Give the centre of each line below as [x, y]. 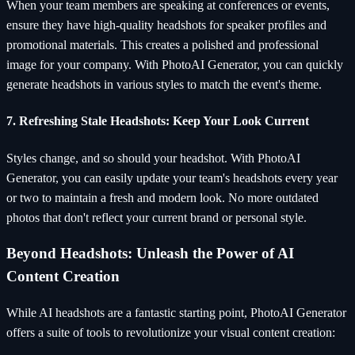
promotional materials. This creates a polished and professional [162, 45]
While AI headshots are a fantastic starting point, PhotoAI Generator [176, 313]
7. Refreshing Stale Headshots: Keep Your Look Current [158, 121]
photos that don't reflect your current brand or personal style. [157, 217]
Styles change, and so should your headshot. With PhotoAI [153, 158]
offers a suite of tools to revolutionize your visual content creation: [171, 333]
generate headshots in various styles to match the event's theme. [164, 85]
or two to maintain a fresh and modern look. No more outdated [162, 197]
